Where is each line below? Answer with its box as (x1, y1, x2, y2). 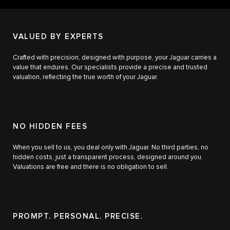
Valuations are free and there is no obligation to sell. (13, 164, 168, 171)
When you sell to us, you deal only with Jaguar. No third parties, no (13, 144, 208, 151)
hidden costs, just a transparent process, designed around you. (13, 154, 203, 161)
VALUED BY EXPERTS (13, 33, 104, 41)
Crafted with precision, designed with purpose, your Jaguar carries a (13, 54, 217, 62)
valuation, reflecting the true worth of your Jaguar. (13, 74, 158, 81)
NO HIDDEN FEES (13, 123, 87, 131)
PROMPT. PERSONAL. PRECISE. (13, 213, 143, 221)
